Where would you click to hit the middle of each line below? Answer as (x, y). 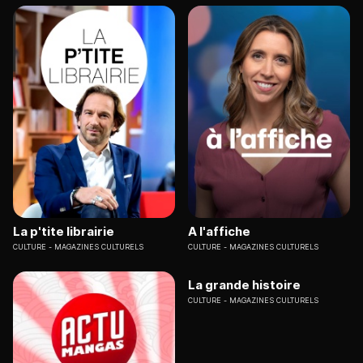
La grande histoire (244, 285)
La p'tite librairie (64, 232)
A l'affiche (219, 232)
